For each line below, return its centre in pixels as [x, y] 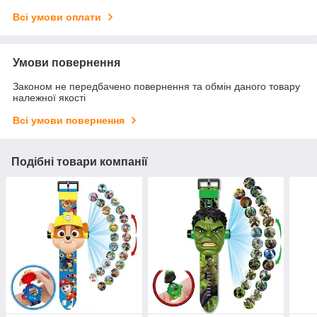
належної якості [49, 98]
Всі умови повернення [69, 121]
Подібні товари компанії [80, 162]
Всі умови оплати [57, 17]
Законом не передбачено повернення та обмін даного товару [156, 87]
